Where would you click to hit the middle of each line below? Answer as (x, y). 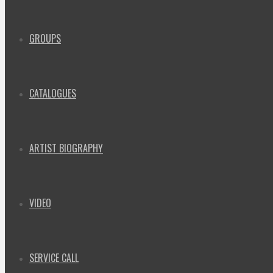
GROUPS (45, 38)
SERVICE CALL (54, 258)
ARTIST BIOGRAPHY (66, 148)
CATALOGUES (53, 93)
